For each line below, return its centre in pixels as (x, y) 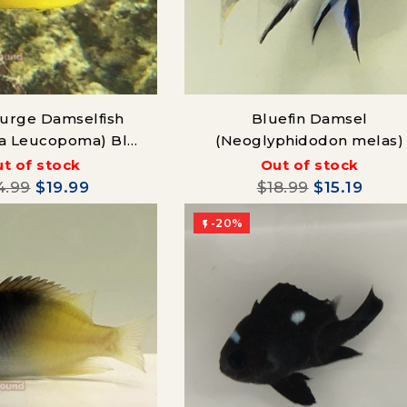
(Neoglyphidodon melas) (310, 140)
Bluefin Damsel (309, 118)
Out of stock (309, 164)
